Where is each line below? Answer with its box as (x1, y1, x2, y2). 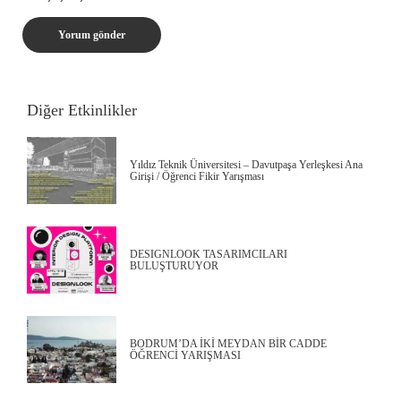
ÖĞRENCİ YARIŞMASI (130, 348, 241, 362)
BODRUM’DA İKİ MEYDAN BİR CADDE (130, 337, 327, 350)
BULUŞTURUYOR (130, 259, 218, 272)
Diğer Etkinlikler (27, 101, 137, 120)
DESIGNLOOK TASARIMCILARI (130, 247, 287, 260)
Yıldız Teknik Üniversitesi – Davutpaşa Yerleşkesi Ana (130, 158, 363, 171)
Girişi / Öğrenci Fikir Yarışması (130, 169, 264, 183)
